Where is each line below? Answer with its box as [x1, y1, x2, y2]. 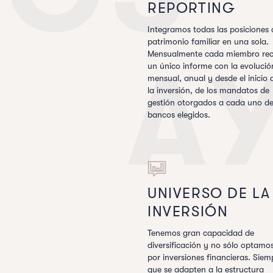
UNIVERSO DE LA [147, 185, 271, 202]
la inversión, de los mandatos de [147, 85, 269, 95]
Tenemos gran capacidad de [147, 228, 254, 238]
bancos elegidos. [147, 109, 210, 119]
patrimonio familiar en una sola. [147, 36, 269, 46]
